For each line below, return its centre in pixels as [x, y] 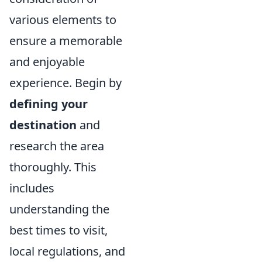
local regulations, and [67, 251]
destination [43, 125]
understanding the [59, 209]
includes [32, 188]
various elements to [63, 19]
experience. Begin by [65, 82]
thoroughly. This [53, 167]
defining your [49, 104]
